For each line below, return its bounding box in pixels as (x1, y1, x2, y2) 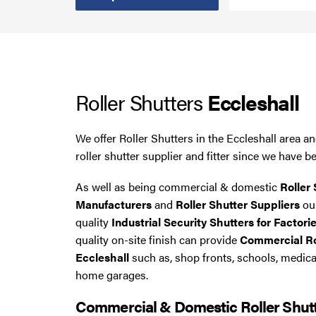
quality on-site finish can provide (75, 231, 240, 248)
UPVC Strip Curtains (14, 53, 116, 69)
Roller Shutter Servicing (14, 89, 132, 105)
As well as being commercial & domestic (75, 178, 280, 195)
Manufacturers (75, 196, 152, 213)
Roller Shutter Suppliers (176, 196, 300, 213)
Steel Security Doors (14, 17, 116, 33)
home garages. (75, 267, 148, 284)
